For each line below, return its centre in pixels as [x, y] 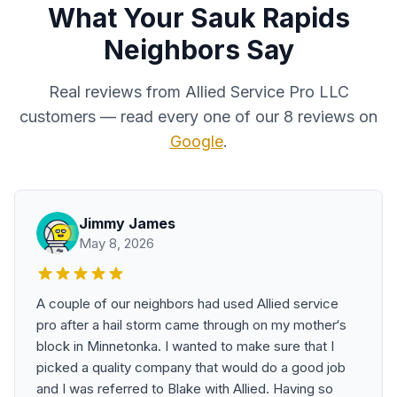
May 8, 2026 [117, 243]
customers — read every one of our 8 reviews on [198, 117]
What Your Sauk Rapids [198, 18]
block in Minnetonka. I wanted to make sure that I [185, 346]
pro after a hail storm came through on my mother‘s [191, 325]
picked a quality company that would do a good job [191, 367]
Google [196, 141]
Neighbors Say [198, 50]
